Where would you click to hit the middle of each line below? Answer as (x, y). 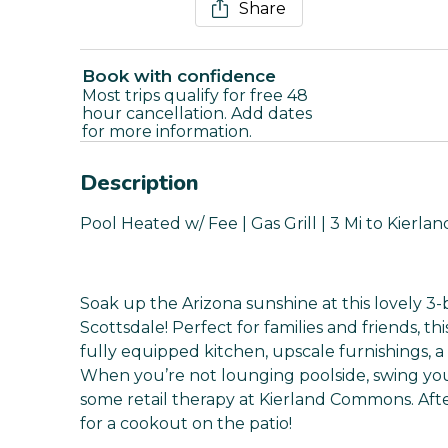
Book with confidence (179, 76)
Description (139, 183)
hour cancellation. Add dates (197, 114)
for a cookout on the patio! (186, 424)
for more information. (167, 132)
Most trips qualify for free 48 (195, 96)
